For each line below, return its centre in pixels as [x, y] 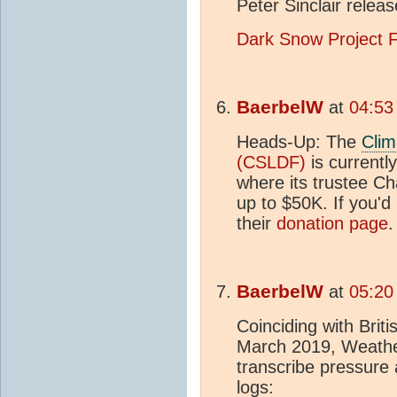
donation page [332, 223]
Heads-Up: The [299, 141]
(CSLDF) [271, 162]
